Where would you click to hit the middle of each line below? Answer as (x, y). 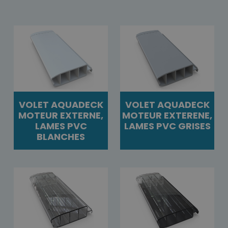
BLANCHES (61, 136)
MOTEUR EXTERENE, (167, 115)
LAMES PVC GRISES (167, 126)
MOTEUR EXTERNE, (61, 115)
